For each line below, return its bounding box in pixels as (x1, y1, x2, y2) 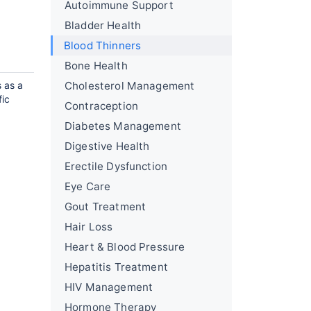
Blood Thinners (64, 39, 142, 52)
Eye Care (65, 180, 111, 193)
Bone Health (65, 59, 128, 72)
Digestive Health (65, 140, 150, 153)
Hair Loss (65, 220, 113, 233)
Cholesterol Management (65, 79, 195, 92)
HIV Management (65, 280, 153, 294)
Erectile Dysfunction (65, 160, 168, 173)
